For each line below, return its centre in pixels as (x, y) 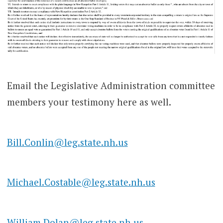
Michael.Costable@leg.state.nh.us (81, 182)
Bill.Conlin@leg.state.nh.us (67, 142)
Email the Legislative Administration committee (111, 86)
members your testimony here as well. (89, 102)
